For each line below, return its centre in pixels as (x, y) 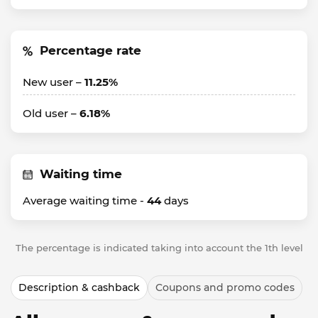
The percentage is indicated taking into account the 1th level (159, 248)
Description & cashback (79, 287)
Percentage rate (91, 50)
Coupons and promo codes (225, 287)
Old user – (51, 113)
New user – (54, 82)
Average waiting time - (85, 201)
